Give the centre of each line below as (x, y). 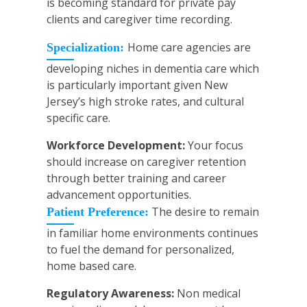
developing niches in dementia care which (153, 69)
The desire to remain (204, 212)
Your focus (216, 146)
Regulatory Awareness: (112, 294)
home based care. (91, 266)
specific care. (78, 118)
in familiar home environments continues (152, 233)
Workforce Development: (117, 146)
